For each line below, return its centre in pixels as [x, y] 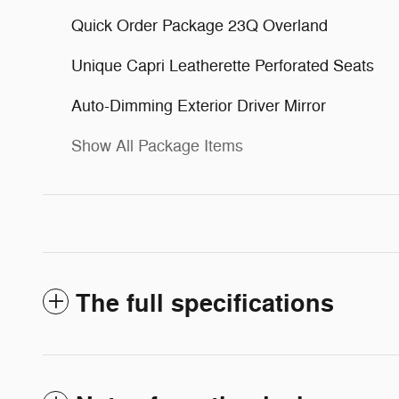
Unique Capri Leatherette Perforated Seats [223, 66]
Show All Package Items [157, 147]
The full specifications [205, 305]
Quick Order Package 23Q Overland [199, 26]
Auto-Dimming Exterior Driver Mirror [199, 106]
